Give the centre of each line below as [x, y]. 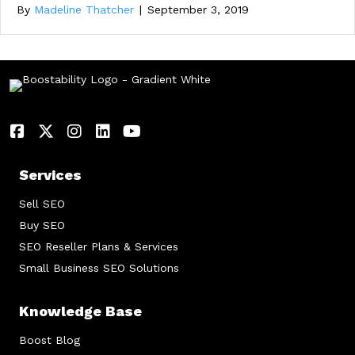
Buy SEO [42, 225]
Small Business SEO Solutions [99, 268]
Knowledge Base [80, 311]
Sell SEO [42, 204]
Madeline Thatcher [84, 10]
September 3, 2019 [198, 10]
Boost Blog [50, 340]
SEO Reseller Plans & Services [99, 246]
